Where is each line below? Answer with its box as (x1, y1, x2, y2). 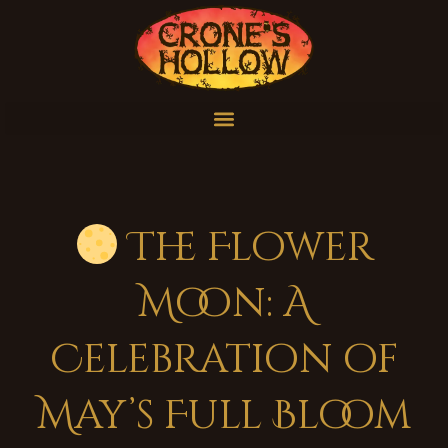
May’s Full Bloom (37, 389, 411, 444)
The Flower (119, 221, 375, 276)
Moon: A (137, 277, 311, 332)
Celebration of (49, 333, 399, 388)
